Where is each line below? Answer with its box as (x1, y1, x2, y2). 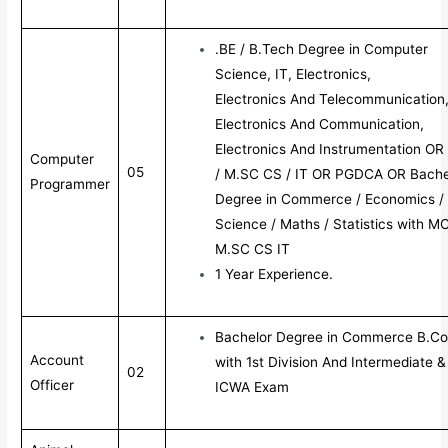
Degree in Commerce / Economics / (215, 190, 445, 207)
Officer (30, 376, 75, 393)
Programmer (30, 175, 111, 192)
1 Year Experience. (215, 265, 334, 282)
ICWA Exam (215, 378, 290, 395)
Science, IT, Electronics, (215, 65, 372, 82)
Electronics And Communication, (215, 115, 425, 132)
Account (30, 351, 85, 368)
